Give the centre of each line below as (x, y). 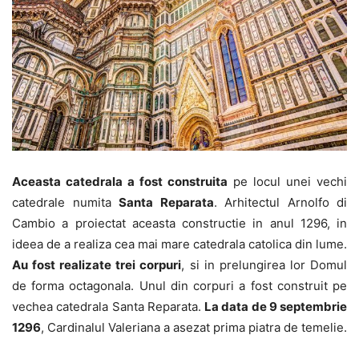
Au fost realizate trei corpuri (97, 264)
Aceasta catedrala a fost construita (120, 181)
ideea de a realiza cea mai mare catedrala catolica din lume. (179, 244)
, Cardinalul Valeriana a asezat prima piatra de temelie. (194, 327)
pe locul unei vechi (287, 181)
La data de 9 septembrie (276, 306)
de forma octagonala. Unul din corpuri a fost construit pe (179, 285)
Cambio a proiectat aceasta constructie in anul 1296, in (179, 223)
